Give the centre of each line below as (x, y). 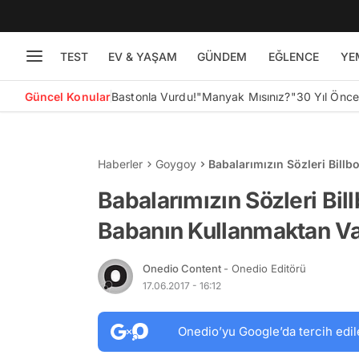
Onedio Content (183, 268)
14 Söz (226, 181)
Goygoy (176, 164)
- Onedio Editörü (265, 268)
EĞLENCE (293, 56)
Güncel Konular (68, 96)
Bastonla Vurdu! (154, 96)
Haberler (120, 164)
